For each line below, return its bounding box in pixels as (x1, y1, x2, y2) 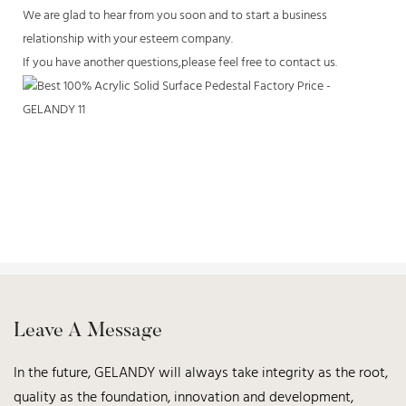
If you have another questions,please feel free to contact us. (23, 52, 337, 73)
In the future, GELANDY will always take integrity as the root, (14, 362, 388, 386)
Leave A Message (14, 322, 162, 343)
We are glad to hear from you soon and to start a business (23, 5, 327, 26)
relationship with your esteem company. (23, 28, 233, 50)
